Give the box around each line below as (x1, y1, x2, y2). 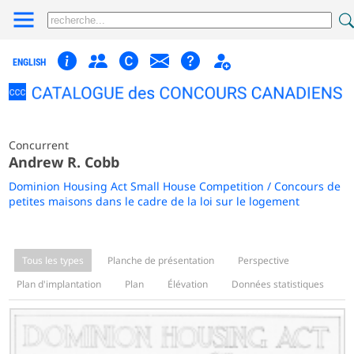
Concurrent (9, 137, 70, 153)
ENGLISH (13, 57, 47, 68)
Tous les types (22, 253, 85, 267)
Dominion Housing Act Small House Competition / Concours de (9, 178, 341, 194)
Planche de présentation (107, 253, 215, 267)
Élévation (168, 277, 209, 291)
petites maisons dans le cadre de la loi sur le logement (9, 193, 300, 209)
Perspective (238, 253, 290, 267)
